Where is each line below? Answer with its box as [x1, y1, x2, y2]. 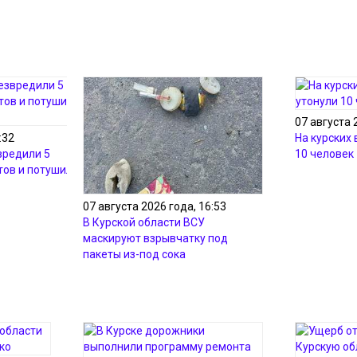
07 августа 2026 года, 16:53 [83, 200, 226, 214]
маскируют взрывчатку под [83, 232, 228, 245]
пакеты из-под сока [83, 248, 186, 261]
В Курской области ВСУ [83, 216, 205, 229]
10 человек [295, 147, 354, 160]
